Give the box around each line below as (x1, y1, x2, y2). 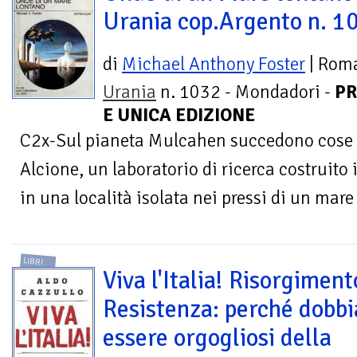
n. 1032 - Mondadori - (156, 80, 335, 104)
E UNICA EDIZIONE (103, 103, 255, 127)
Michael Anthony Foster (122, 52, 305, 76)
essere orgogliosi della (103, 323, 331, 354)
